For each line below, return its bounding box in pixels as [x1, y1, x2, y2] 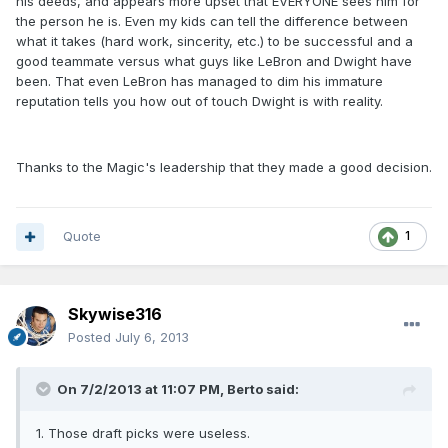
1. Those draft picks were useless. [36, 425, 250, 442]
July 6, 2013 [115, 329, 189, 346]
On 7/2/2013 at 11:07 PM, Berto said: [57, 381, 299, 398]
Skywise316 [68, 304, 162, 325]
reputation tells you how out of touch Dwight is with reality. [16, 93, 383, 110]
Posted [68, 329, 115, 346]
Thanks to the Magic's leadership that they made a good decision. [16, 159, 432, 176]
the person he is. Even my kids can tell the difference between [16, 13, 408, 30]
